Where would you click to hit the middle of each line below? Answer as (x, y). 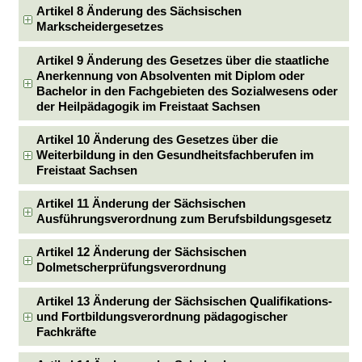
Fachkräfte (67, 332)
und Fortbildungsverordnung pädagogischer (162, 316)
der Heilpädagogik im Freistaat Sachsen (149, 106)
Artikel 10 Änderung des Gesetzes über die (158, 139)
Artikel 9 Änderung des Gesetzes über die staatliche (183, 60)
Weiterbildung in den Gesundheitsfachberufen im (175, 155)
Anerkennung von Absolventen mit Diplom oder (171, 76)
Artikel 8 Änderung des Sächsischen (139, 12)
